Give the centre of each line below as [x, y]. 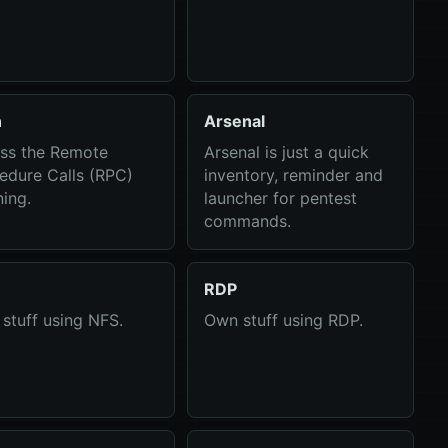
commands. [247, 221]
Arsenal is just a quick [286, 152]
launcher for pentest [280, 198]
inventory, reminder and [293, 175]
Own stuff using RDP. [283, 320]
